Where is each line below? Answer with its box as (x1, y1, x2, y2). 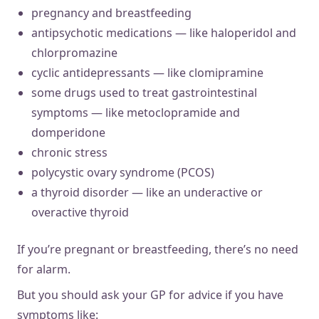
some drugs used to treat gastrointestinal (31, 84, 257, 100)
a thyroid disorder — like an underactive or (31, 184, 263, 200)
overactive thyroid (31, 204, 129, 220)
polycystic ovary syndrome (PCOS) (31, 164, 214, 180)
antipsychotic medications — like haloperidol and (31, 24, 296, 41)
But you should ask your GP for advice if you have (17, 286, 283, 303)
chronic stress (31, 144, 108, 160)
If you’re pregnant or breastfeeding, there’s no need (17, 241, 298, 257)
